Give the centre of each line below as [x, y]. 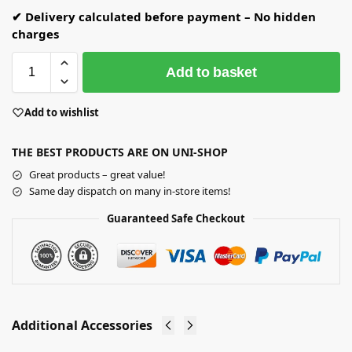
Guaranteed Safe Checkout [176, 219]
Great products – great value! [97, 175]
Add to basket [211, 72]
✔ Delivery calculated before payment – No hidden [164, 16]
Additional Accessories [82, 326]
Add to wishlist [62, 112]
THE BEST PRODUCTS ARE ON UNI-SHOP [120, 152]
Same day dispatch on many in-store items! [130, 191]
